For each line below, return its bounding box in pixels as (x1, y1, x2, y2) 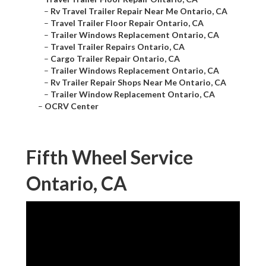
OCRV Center (45, 101, 99, 112)
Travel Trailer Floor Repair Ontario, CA (50, 18, 204, 28)
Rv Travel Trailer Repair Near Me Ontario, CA (50, 6, 227, 17)
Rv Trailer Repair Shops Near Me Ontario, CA (50, 77, 226, 88)
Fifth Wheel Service (26, 145, 193, 169)
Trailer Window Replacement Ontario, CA (50, 89, 215, 100)
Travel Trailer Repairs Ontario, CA (50, 42, 185, 52)
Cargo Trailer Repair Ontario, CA (50, 53, 180, 64)
